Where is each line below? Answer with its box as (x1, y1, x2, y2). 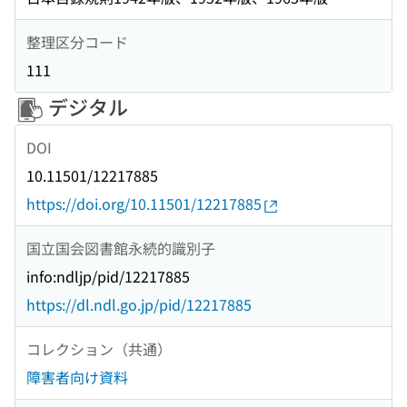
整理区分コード (26, 30, 128, 53)
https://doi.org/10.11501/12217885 (26, 193, 262, 215)
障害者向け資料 (26, 366, 128, 389)
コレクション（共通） (26, 337, 172, 360)
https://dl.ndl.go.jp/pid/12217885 (26, 293, 252, 316)
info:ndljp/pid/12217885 (26, 265, 190, 288)
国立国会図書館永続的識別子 (26, 236, 215, 259)
